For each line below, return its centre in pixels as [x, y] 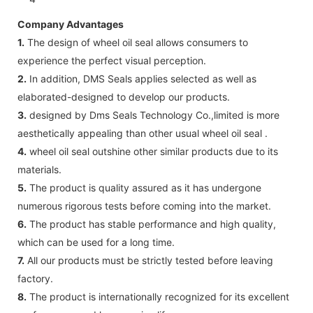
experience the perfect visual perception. [112, 60]
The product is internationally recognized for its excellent [158, 296]
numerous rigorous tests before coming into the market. [144, 205]
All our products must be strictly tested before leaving [149, 260]
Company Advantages [71, 24]
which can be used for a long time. [96, 242]
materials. [39, 169]
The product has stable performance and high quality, [151, 224]
